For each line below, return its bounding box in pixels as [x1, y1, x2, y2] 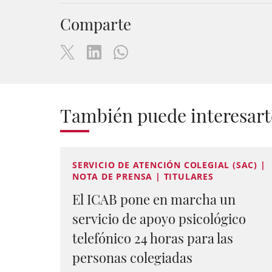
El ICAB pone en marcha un [72, 190, 236, 208]
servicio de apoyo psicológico [72, 209, 246, 228]
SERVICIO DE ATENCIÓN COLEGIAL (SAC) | [72, 159, 266, 171]
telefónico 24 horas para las [72, 229, 233, 247]
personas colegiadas [72, 248, 192, 267]
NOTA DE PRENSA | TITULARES [72, 171, 214, 182]
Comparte [60, 13, 131, 35]
